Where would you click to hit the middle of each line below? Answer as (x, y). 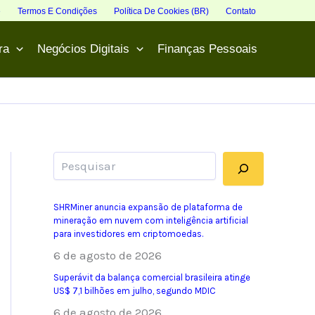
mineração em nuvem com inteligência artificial (151, 221)
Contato (241, 11)
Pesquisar (76, 158)
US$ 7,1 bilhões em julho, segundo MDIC (135, 291)
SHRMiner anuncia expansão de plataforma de (148, 207)
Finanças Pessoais (207, 49)
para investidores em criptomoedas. (128, 234)
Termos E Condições (57, 11)
